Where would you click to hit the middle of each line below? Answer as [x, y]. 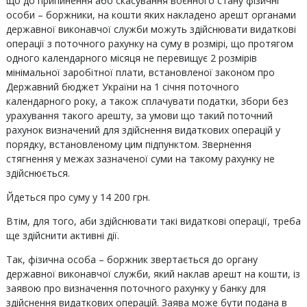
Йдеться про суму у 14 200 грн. [78, 197]
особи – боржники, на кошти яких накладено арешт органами [151, 15]
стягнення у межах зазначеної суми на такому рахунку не [140, 159]
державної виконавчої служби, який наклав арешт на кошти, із [153, 274]
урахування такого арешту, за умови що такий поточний [139, 115]
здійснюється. [38, 173]
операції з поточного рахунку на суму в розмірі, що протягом [149, 44]
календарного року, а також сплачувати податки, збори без [147, 101]
